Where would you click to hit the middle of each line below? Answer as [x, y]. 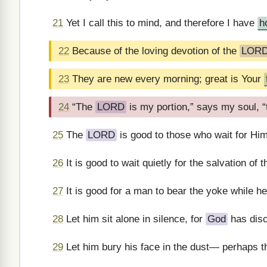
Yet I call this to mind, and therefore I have [160, 23]
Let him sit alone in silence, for [134, 219]
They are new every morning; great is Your [167, 79]
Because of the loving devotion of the [154, 51]
